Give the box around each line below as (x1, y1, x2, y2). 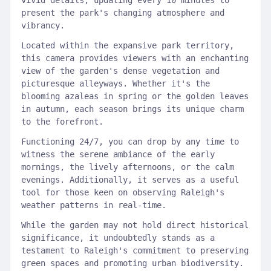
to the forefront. (21, 117, 103, 126)
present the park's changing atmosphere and (21, 8, 224, 18)
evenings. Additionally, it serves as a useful (21, 175, 239, 184)
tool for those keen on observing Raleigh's (21, 188, 224, 197)
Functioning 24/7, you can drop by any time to (21, 137, 239, 146)
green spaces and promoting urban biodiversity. (21, 258, 244, 268)
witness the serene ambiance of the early (21, 149, 215, 159)
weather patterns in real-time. (21, 200, 166, 210)
